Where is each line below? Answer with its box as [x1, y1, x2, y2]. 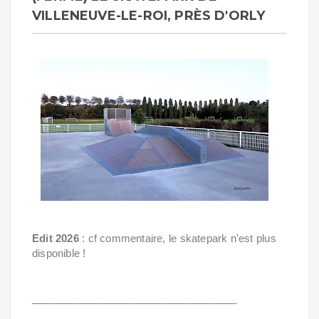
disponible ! [32, 247, 86, 259]
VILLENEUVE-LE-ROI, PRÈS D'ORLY [32, 8, 266, 23]
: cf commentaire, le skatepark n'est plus [78, 232, 276, 244]
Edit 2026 [32, 232, 79, 244]
